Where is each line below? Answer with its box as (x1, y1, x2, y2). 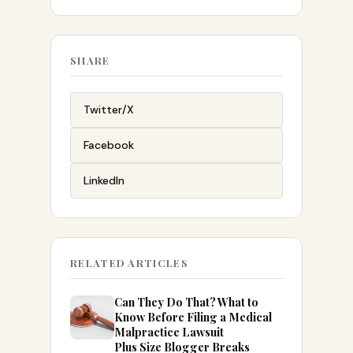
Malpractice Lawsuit (114, 324, 224, 340)
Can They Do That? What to (114, 294, 258, 310)
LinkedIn (84, 173, 124, 188)
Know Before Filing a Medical (114, 309, 272, 325)
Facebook (84, 138, 134, 152)
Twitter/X (84, 102, 134, 117)
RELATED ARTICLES (70, 256, 188, 269)
